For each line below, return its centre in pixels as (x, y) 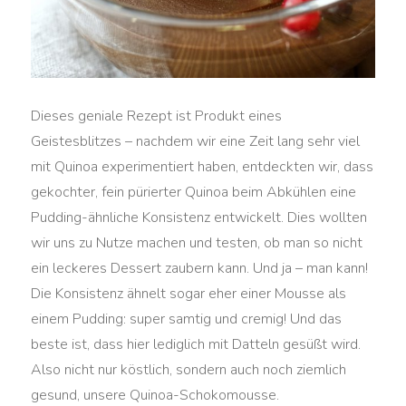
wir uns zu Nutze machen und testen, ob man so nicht (197, 242)
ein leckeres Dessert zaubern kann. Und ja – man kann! (200, 268)
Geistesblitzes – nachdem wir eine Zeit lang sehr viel (196, 141)
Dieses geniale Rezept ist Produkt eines (157, 116)
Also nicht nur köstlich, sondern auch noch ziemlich (189, 369)
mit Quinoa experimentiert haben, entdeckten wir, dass (203, 166)
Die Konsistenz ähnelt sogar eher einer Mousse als (189, 293)
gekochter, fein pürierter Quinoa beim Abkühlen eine (194, 192)
